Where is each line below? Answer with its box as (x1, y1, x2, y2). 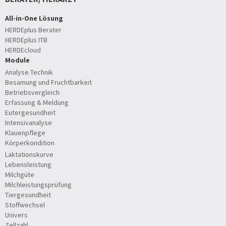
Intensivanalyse (5, 118, 52, 127)
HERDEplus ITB (5, 35, 47, 45)
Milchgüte (5, 169, 34, 179)
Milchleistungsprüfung (5, 180, 72, 189)
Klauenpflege (5, 128, 45, 137)
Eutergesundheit (5, 107, 55, 117)
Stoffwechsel (5, 200, 45, 209)
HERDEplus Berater (5, 25, 62, 35)
